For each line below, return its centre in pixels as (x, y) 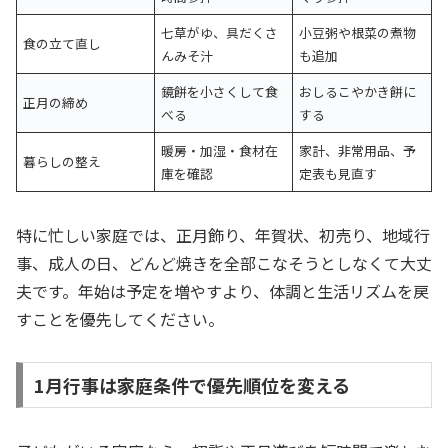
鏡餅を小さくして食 (220, 92)
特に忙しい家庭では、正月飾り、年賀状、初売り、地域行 (223, 235)
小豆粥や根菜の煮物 (358, 33)
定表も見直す (338, 174)
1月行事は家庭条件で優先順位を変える (191, 384)
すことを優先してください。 (120, 319)
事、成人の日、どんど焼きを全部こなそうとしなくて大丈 (224, 263)
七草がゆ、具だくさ (220, 33)
